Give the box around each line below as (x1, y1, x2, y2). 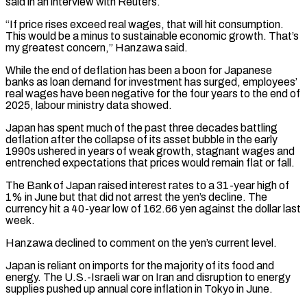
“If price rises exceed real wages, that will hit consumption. (5, 18, 284, 30)
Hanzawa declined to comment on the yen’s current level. (5, 236, 277, 249)
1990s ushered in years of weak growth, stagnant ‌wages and (5, 145, 295, 157)
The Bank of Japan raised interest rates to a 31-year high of (5, 179, 289, 191)
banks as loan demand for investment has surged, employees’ (5, 75, 297, 88)
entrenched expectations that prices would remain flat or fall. (5, 156, 295, 169)
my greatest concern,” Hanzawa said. (5, 41, 188, 53)
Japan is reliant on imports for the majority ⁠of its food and (5, 259, 274, 271)
